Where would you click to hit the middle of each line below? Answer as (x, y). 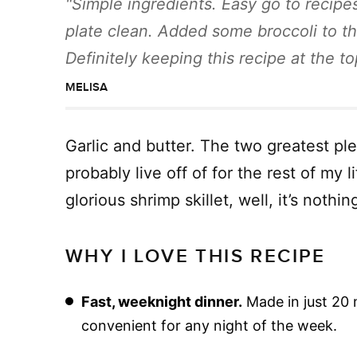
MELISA (86, 87)
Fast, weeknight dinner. (161, 301)
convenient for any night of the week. (209, 325)
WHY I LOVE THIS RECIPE (196, 256)
